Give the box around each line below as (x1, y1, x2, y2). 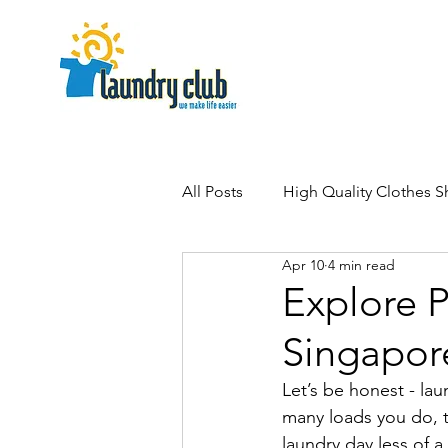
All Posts (182, 182, 243, 201)
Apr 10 (282, 255, 324, 274)
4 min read (328, 255, 395, 274)
